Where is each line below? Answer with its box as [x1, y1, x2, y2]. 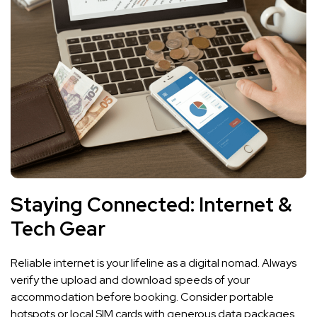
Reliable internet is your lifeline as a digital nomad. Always [11, 255, 296, 271]
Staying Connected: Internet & [11, 191, 292, 219]
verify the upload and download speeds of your [11, 272, 250, 288]
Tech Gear [11, 215, 105, 243]
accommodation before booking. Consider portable [11, 289, 274, 305]
